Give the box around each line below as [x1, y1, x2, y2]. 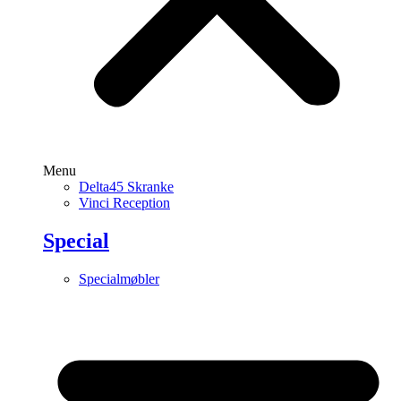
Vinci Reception [79, 195, 170, 211]
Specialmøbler [79, 271, 159, 287]
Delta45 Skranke [79, 179, 174, 195]
